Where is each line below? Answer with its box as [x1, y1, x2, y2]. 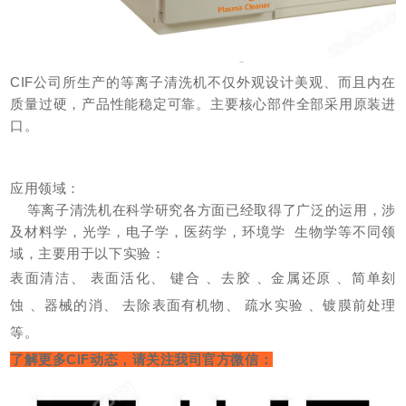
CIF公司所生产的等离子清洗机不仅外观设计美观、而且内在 [10, 73, 396, 90]
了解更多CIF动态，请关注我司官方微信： [10, 351, 274, 367]
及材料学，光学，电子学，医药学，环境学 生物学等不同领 [10, 223, 396, 239]
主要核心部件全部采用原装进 [210, 95, 396, 111]
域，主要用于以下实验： [10, 245, 166, 261]
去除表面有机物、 [122, 296, 240, 313]
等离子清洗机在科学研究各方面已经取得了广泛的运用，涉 [10, 201, 396, 217]
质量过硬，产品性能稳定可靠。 [10, 95, 210, 111]
